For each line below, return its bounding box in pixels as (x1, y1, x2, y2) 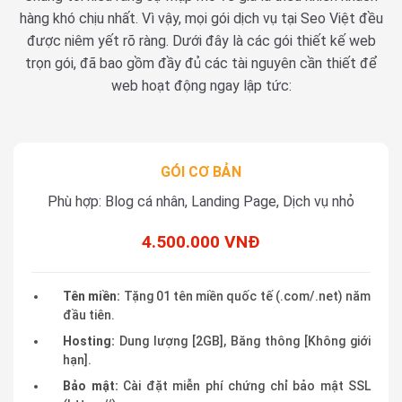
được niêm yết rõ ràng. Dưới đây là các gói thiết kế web (26, 32, 376, 50)
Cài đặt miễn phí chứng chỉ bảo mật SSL (118, 379, 371, 394)
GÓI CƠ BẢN (161, 163, 241, 181)
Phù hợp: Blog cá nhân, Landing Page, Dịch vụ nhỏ (48, 193, 354, 211)
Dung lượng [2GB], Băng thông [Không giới (115, 334, 371, 349)
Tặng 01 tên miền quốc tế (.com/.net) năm (120, 288, 371, 303)
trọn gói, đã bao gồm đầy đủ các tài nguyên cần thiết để (25, 55, 377, 73)
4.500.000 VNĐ (142, 231, 260, 252)
